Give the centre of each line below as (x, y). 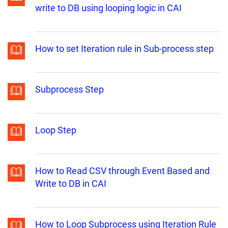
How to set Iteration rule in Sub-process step (124, 49)
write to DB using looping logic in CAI (108, 8)
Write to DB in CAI (71, 184)
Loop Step (56, 130)
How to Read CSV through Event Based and (122, 171)
